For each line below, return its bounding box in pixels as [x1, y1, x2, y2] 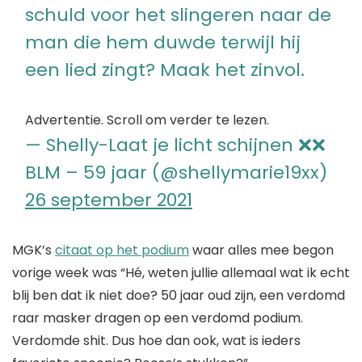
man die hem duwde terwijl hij [25, 29, 301, 55]
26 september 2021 [25, 187, 192, 213]
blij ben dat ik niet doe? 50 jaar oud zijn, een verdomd [12, 285, 345, 305]
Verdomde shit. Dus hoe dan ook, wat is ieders [12, 330, 301, 350]
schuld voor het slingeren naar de [25, 2, 331, 27]
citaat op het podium [55, 240, 189, 259]
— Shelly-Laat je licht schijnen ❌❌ [25, 132, 326, 158]
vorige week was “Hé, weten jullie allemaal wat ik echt [12, 263, 350, 282]
